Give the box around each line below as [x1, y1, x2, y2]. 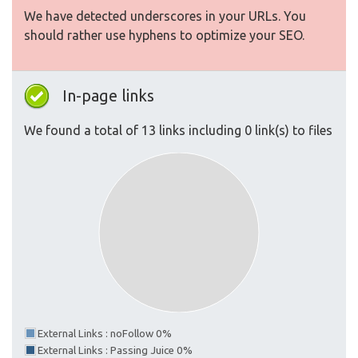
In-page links [62, 86, 154, 105]
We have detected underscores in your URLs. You [24, 9, 306, 24]
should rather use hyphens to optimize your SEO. [24, 28, 304, 43]
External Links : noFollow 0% [38, 328, 172, 340]
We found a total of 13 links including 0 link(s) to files [24, 123, 332, 138]
